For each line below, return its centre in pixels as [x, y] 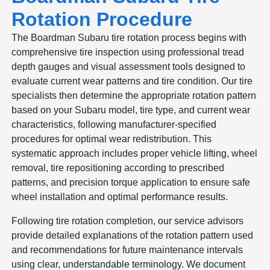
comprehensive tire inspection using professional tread [128, 52]
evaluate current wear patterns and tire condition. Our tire [132, 81]
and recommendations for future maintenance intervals [127, 250]
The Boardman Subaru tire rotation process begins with [129, 37]
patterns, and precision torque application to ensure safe [131, 182]
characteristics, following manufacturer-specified [114, 124]
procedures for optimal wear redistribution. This [112, 139]
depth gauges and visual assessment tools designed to [129, 66]
